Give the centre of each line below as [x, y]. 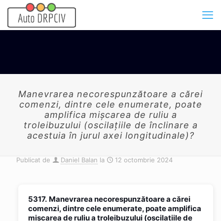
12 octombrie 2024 [144, 160]
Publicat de [33, 160]
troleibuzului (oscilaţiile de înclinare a [110, 125]
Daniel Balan [79, 160]
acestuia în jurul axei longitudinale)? [110, 135]
